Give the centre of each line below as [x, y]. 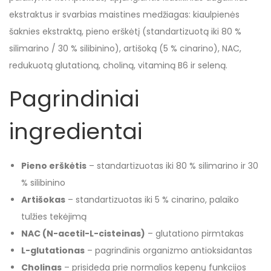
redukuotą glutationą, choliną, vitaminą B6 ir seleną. [118, 65]
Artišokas [43, 200]
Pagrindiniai [74, 99]
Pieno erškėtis [54, 166]
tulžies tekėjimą [54, 217]
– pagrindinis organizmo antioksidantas [168, 250]
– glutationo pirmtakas [194, 233]
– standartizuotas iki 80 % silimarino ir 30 [172, 166]
